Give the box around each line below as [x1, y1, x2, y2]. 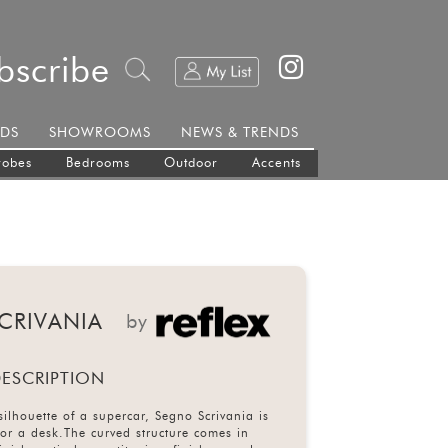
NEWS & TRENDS [180, 126, 299, 141]
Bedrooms [65, 157, 130, 171]
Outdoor [163, 157, 218, 171]
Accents [251, 157, 301, 171]
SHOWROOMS [48, 126, 151, 141]
